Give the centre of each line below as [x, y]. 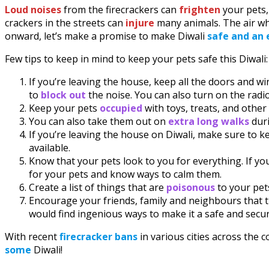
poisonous [192, 188]
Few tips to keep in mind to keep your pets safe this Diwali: [136, 59]
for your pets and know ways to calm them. [126, 174]
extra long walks [209, 122]
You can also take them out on [98, 122]
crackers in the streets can [65, 23]
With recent [32, 237]
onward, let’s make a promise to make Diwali [106, 36]
